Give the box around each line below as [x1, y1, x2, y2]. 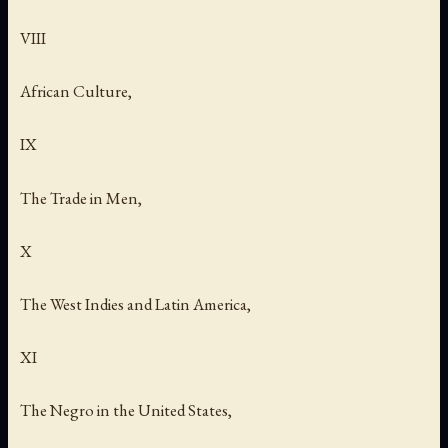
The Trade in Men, [20, 186, 142, 209]
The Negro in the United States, [20, 398, 232, 421]
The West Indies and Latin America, [20, 292, 251, 315]
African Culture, [20, 80, 132, 103]
